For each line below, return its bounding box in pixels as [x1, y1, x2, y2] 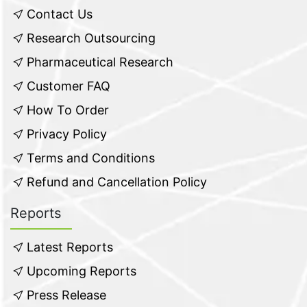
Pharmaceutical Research [27, 55, 173, 70]
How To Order [27, 103, 109, 118]
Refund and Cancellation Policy [27, 175, 207, 190]
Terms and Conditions [27, 151, 155, 166]
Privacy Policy [27, 127, 107, 142]
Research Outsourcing [27, 31, 156, 46]
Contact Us [27, 7, 93, 22]
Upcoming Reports [27, 264, 136, 279]
